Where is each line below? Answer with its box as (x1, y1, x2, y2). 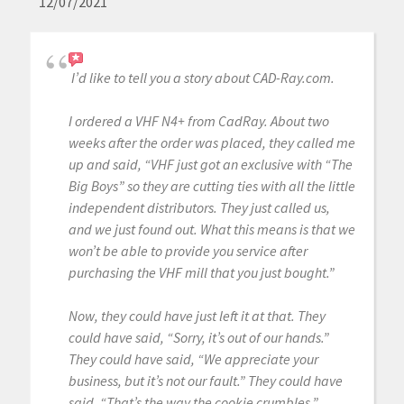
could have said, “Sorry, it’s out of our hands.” (68, 328, 329, 347)
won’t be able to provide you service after (68, 242, 308, 261)
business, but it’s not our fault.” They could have (68, 372, 343, 390)
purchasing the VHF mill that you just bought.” (68, 263, 335, 282)
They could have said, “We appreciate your (68, 350, 318, 369)
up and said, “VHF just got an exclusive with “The (68, 155, 353, 174)
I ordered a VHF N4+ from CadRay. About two (68, 112, 329, 131)
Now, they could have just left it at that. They (68, 307, 326, 326)
